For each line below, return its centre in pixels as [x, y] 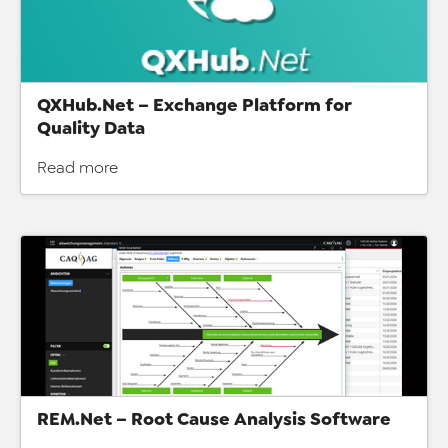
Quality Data [91, 128]
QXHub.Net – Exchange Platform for [194, 105]
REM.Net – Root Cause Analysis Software [214, 419]
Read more [77, 168]
